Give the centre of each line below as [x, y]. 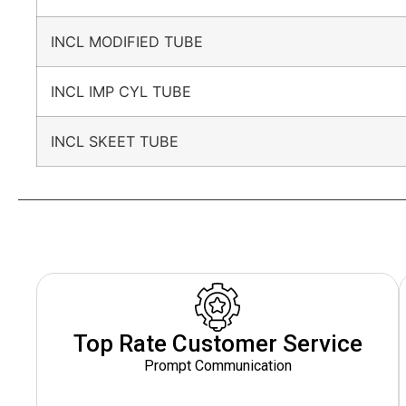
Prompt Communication [217, 365]
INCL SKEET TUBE [124, 141]
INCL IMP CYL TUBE [130, 91]
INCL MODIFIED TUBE [136, 41]
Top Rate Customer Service [217, 343]
